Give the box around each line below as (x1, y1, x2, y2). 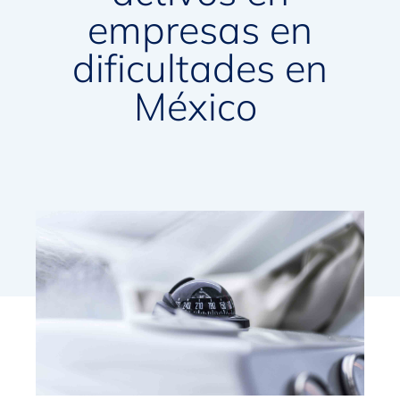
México (133, 82, 267, 131)
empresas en (87, 5, 312, 54)
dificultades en (72, 44, 328, 93)
